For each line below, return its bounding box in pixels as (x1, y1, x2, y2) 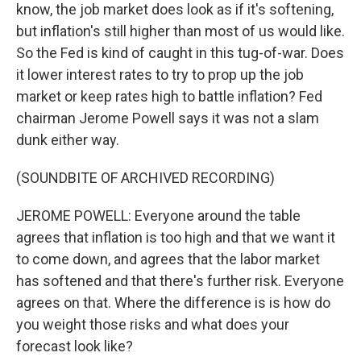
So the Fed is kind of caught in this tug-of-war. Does (16, 44, 344, 61)
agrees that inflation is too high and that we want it (16, 229, 335, 246)
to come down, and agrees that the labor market (16, 251, 320, 268)
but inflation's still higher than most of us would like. (16, 23, 345, 39)
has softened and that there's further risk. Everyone (16, 272, 344, 289)
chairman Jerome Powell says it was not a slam (16, 110, 319, 127)
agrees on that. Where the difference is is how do (16, 294, 330, 311)
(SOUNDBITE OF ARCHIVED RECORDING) (16, 169, 275, 186)
